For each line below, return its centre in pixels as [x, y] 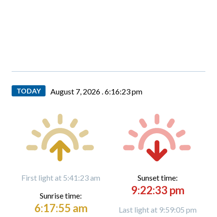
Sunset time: [158, 178]
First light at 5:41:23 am [61, 178]
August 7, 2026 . [77, 91]
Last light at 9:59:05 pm [158, 209]
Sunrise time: [61, 195]
